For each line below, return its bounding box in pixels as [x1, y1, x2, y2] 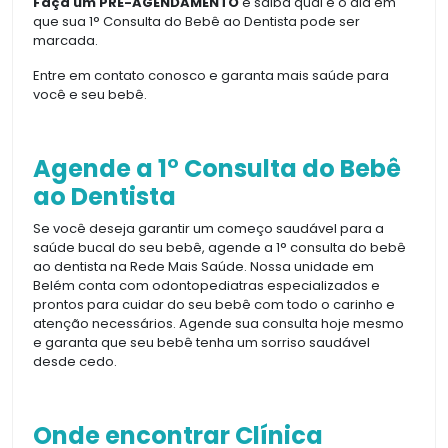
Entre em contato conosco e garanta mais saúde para [33, 65, 389, 85]
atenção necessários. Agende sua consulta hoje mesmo [33, 313, 404, 333]
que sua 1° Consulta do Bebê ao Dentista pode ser [33, 11, 360, 31]
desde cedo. [33, 351, 117, 371]
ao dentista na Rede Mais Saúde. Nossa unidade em [33, 256, 374, 276]
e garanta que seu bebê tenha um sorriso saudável [33, 332, 370, 352]
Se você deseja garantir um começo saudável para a [33, 218, 384, 238]
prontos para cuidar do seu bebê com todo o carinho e [33, 294, 395, 314]
